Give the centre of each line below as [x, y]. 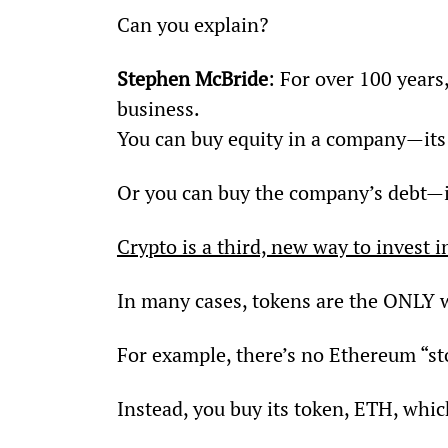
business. [158, 108]
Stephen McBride [192, 78]
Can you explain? [192, 24]
